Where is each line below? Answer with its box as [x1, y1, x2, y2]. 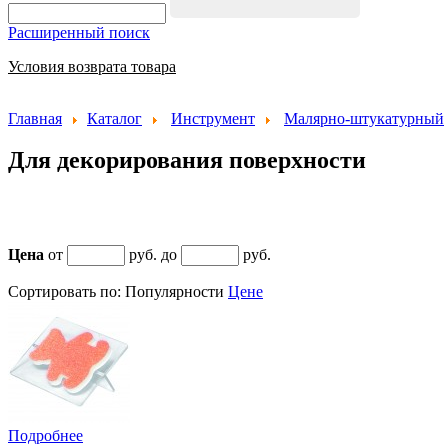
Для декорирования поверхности [8, 147, 366, 174]
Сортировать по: [8, 282, 121, 300]
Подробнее [8, 426, 83, 444]
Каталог [87, 109, 142, 127]
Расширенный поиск [8, 23, 150, 41]
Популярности [125, 282, 224, 300]
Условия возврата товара [8, 57, 176, 75]
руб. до [125, 245, 181, 263]
